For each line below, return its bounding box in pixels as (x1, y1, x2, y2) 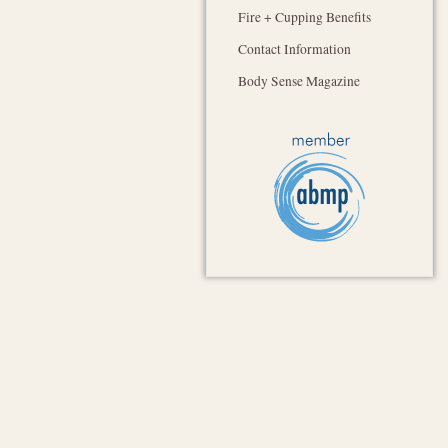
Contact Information (238, 39, 352, 58)
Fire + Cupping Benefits (238, 7, 372, 26)
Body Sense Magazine (238, 71, 361, 90)
